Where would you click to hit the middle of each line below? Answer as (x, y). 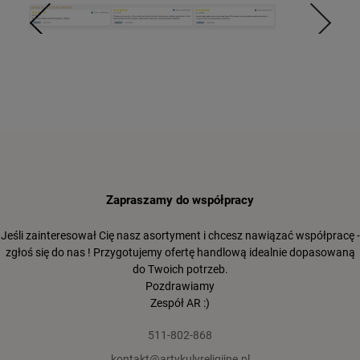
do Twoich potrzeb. (180, 269)
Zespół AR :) (180, 303)
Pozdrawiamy (180, 286)
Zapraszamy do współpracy (180, 200)
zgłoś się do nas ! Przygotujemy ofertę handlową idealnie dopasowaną (180, 252)
